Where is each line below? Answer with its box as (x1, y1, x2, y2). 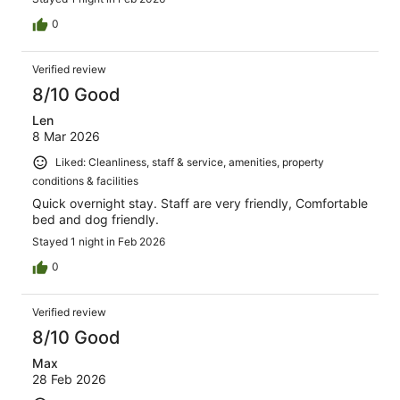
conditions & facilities (32, 173, 138, 187)
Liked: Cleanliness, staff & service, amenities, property (55, 154, 324, 169)
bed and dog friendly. (32, 211, 159, 227)
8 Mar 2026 (32, 128, 100, 144)
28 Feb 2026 (32, 371, 106, 387)
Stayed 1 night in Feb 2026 (32, 234, 165, 248)
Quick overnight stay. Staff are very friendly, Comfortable (32, 195, 368, 211)
